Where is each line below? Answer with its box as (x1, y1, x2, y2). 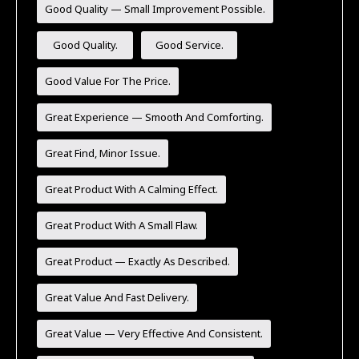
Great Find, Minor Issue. (45, 145, 161, 160)
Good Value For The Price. (45, 73, 171, 88)
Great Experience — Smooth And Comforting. (45, 109, 264, 124)
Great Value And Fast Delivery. (45, 289, 190, 305)
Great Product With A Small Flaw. (45, 217, 199, 232)
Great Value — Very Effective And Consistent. (45, 325, 264, 341)
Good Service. (155, 37, 224, 52)
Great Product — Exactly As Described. (45, 253, 231, 268)
